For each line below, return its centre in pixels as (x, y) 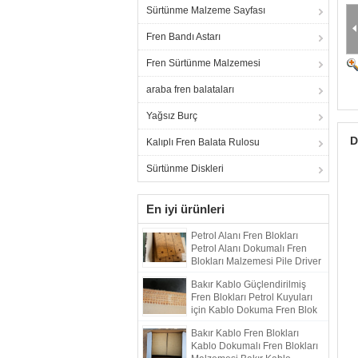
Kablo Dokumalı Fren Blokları (255, 346)
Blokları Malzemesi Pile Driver (256, 261)
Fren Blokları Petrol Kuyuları (252, 297)
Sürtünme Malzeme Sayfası (206, 10)
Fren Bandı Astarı (183, 37)
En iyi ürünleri (185, 209)
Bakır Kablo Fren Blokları (245, 333)
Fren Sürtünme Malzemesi (203, 63)
